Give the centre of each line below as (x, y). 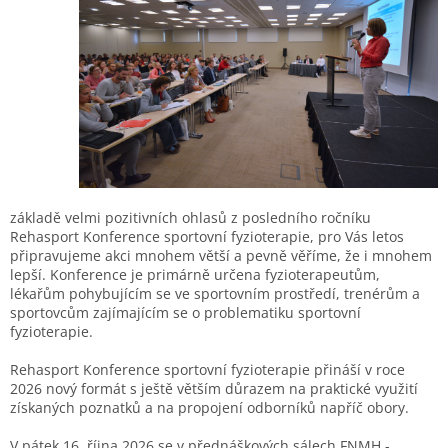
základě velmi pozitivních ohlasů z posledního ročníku (190, 218)
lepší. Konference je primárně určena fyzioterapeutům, (195, 275)
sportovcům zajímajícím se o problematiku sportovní (185, 313)
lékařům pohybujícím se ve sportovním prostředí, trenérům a (215, 294)
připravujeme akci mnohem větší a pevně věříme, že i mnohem (221, 256)
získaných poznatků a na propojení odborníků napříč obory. (209, 408)
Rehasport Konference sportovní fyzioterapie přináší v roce (207, 370)
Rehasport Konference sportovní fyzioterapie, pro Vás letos (207, 237)
